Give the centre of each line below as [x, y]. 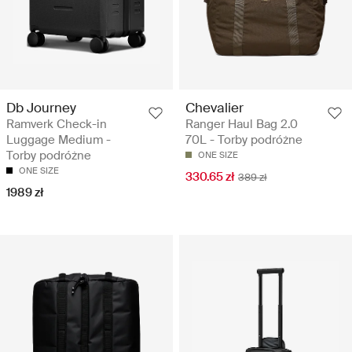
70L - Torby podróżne [244, 140]
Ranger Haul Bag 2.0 [242, 125]
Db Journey [41, 108]
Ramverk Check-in [57, 125]
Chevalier [214, 108]
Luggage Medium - [59, 140]
